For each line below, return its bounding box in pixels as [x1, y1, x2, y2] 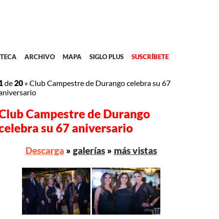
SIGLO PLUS [89, 53, 124, 61]
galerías [72, 145, 105, 156]
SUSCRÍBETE [131, 53, 169, 61]
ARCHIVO [24, 53, 55, 61]
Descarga [25, 145, 64, 156]
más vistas [113, 145, 157, 156]
